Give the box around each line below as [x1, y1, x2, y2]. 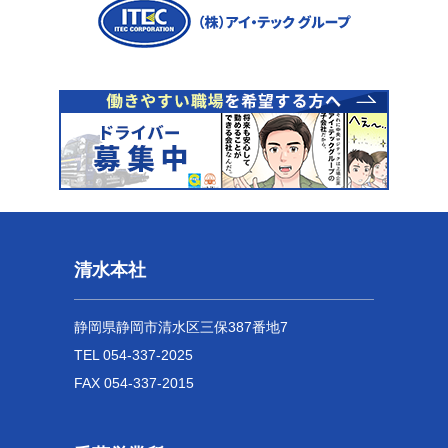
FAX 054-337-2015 [74, 375, 194, 392]
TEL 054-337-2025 [74, 347, 193, 364]
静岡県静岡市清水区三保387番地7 [74, 319, 288, 336]
